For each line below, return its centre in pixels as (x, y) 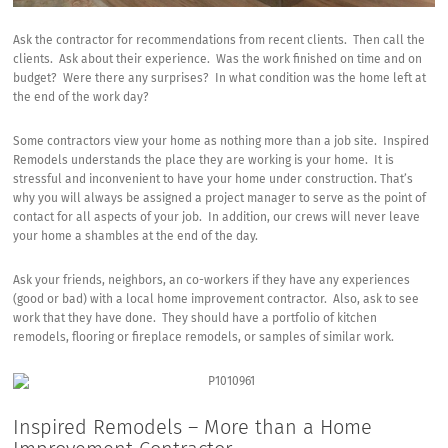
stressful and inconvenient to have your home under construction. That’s (213, 180)
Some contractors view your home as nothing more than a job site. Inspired (221, 142)
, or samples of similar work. (316, 338)
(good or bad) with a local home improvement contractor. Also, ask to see (216, 300)
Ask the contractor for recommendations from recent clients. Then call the (219, 41)
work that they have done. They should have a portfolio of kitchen (195, 319)
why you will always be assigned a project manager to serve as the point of (220, 199)
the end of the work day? (81, 98)
